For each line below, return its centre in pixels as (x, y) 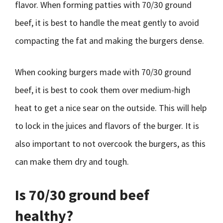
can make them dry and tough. (72, 162)
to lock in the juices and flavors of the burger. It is (107, 126)
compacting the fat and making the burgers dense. (110, 41)
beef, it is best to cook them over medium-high (103, 90)
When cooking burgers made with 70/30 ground (103, 72)
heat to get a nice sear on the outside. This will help (111, 108)
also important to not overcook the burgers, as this (110, 144)
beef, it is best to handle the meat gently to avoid (107, 23)
